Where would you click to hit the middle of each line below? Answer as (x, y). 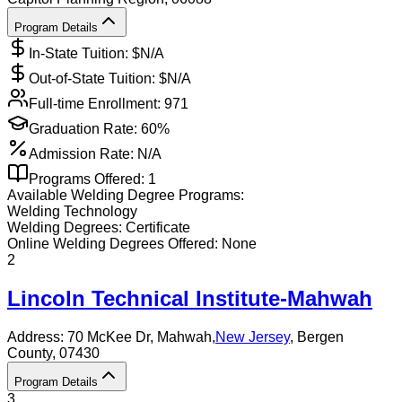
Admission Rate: (81, 154)
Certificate (158, 228)
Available (39, 196)
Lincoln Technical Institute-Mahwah (190, 299)
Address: (37, 337)
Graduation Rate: (83, 129)
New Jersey (253, 337)
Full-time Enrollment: (95, 104)
